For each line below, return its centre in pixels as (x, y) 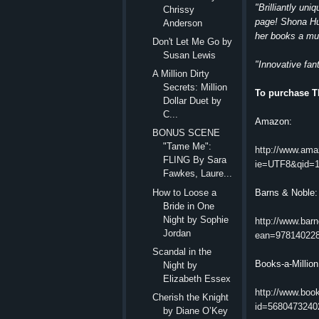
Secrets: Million (195, 88)
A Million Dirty (181, 74)
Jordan (177, 233)
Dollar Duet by (193, 101)
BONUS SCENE (187, 133)
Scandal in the (182, 251)
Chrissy (179, 9)
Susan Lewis (190, 55)
